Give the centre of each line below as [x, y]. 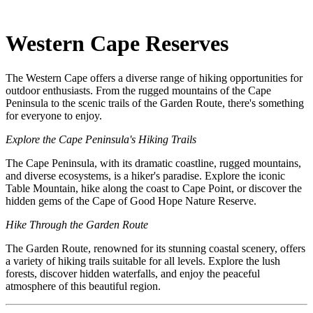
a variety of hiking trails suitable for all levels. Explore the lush [143, 261]
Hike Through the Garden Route [77, 224]
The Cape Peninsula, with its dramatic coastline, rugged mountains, [153, 163]
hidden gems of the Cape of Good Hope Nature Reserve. [131, 201]
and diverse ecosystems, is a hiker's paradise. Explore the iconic [145, 175]
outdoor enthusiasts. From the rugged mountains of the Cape [138, 90]
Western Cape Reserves [117, 44]
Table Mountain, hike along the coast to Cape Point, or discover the [154, 188]
